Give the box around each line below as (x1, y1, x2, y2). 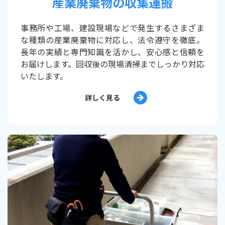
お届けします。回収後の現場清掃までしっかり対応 (21, 57, 204, 70)
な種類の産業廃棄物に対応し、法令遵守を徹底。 (21, 33, 204, 46)
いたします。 (21, 69, 68, 82)
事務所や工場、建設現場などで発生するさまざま (21, 21, 204, 34)
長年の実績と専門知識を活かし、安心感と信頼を (21, 45, 204, 58)
